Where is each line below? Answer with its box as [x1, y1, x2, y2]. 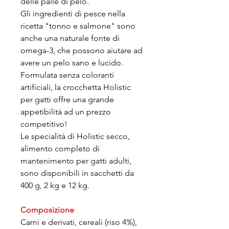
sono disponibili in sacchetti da [20, 168, 134, 178]
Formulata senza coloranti [20, 70, 114, 80]
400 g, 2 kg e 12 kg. [20, 180, 89, 190]
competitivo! [20, 119, 67, 129]
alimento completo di [20, 144, 100, 153]
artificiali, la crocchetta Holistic [20, 82, 131, 92]
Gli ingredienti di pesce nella [20, 9, 125, 18]
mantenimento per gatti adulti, [20, 156, 131, 166]
